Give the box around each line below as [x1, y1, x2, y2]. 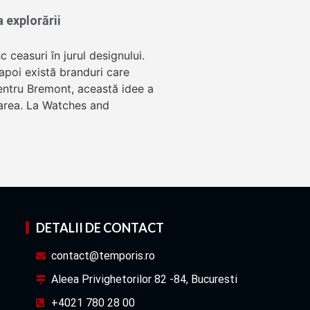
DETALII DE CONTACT [35, 220, 164, 236]
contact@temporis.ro [51, 249, 155, 263]
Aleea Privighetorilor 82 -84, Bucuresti [51, 273, 237, 286]
